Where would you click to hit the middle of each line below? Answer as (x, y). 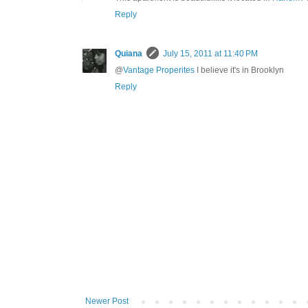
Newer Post (107, 301)
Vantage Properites (159, 70)
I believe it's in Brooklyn (239, 70)
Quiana (129, 54)
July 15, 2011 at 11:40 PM (210, 54)
